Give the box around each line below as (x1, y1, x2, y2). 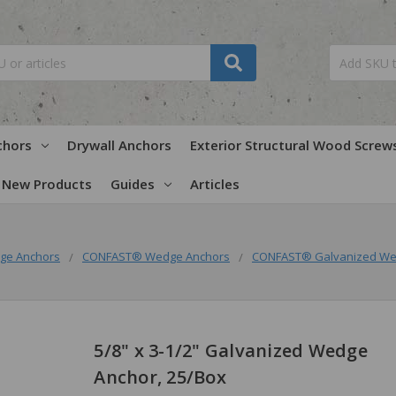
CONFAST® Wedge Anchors (82, 247, 230, 264)
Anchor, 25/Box (94, 364, 226, 389)
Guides (110, 174, 155, 193)
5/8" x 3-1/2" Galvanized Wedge (94, 338, 368, 362)
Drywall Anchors (66, 135, 171, 154)
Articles (189, 174, 240, 193)
